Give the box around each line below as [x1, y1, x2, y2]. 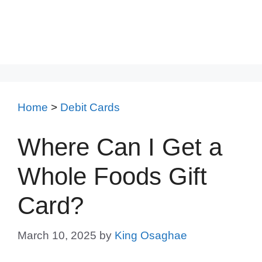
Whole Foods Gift [18, 162, 207, 190]
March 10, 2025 [18, 229, 96, 242]
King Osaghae [115, 229, 187, 242]
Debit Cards [60, 101, 120, 113]
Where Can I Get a [18, 133, 222, 161]
